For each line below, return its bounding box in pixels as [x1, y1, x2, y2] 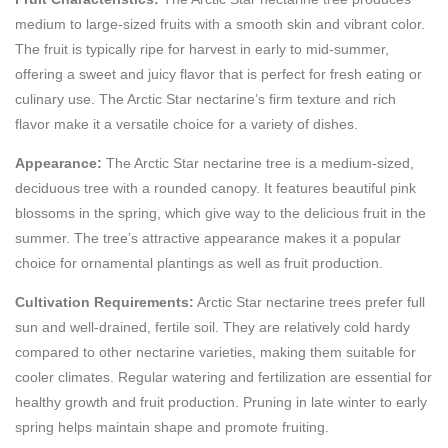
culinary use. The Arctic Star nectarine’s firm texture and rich [15, 90, 396, 107]
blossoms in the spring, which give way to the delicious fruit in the [15, 205, 426, 222]
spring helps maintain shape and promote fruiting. [15, 419, 329, 436]
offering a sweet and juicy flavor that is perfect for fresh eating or [15, 65, 422, 82]
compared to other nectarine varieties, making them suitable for [15, 344, 416, 361]
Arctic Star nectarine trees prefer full [194, 294, 425, 311]
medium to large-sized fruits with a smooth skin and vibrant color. [15, 15, 425, 32]
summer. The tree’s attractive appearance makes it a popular [15, 230, 401, 247]
